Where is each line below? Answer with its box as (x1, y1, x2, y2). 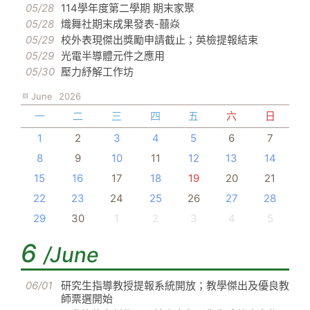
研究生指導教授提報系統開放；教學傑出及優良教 (61, 279, 289, 293)
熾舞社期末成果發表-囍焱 (61, 17, 180, 31)
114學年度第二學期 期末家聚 (61, 1, 194, 15)
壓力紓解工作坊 (61, 65, 134, 79)
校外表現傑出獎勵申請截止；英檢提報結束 (61, 33, 258, 47)
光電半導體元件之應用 (61, 49, 165, 63)
